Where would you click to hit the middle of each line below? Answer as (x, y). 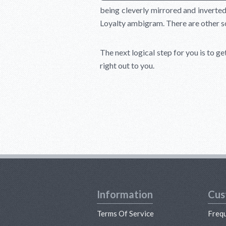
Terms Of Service (125, 213)
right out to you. (127, 65)
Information (125, 194)
